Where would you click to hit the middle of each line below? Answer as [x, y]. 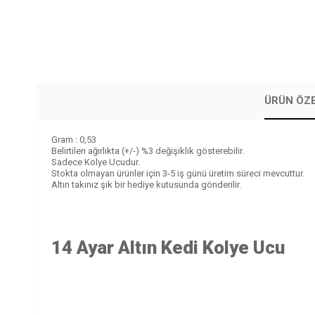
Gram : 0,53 [74, 140]
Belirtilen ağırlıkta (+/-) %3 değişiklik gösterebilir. [148, 151]
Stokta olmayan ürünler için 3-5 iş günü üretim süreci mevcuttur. [178, 173]
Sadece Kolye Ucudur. [96, 162]
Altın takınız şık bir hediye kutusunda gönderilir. [146, 185]
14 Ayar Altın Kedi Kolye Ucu [168, 248]
